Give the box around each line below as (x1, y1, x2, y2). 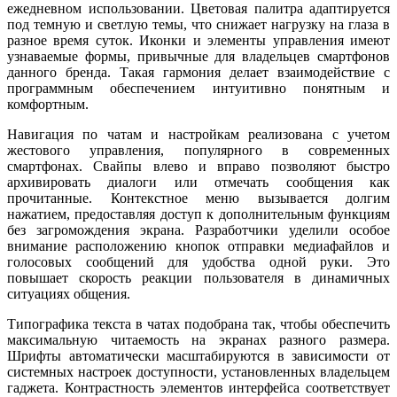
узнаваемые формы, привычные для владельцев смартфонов (7, 48, 390, 64)
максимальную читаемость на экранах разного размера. (7, 331, 390, 347)
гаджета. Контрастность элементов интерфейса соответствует (7, 379, 390, 395)
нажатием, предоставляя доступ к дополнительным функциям (7, 206, 390, 222)
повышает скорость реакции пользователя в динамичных (7, 269, 390, 285)
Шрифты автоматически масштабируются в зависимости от (7, 347, 390, 363)
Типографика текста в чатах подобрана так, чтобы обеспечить (7, 315, 390, 331)
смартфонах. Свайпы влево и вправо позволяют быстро (7, 158, 390, 174)
